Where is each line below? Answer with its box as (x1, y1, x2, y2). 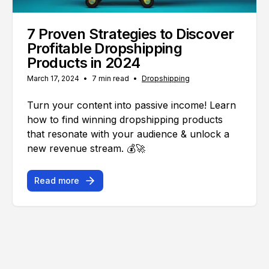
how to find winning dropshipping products (27, 113, 223, 125)
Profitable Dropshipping (27, 40, 183, 57)
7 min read (92, 74, 129, 83)
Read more (34, 175, 79, 186)
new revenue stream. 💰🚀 (27, 142, 145, 154)
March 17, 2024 (27, 74, 79, 83)
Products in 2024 (27, 54, 141, 71)
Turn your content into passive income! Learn (27, 99, 236, 111)
